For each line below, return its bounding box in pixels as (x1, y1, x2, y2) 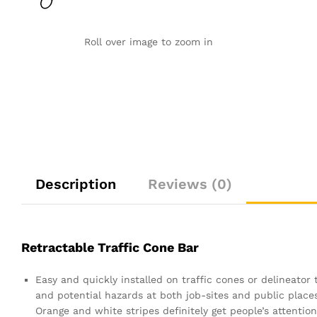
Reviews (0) (148, 175, 232, 192)
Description (35, 175, 116, 192)
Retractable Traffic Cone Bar (21, 239, 199, 255)
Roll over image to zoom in (83, 36, 213, 48)
